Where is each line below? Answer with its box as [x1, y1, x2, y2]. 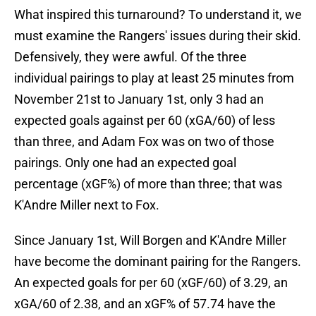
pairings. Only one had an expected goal [14, 155, 236, 171]
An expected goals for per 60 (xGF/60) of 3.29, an [14, 275, 288, 291]
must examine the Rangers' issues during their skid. [14, 28, 301, 44]
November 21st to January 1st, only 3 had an [14, 92, 264, 107]
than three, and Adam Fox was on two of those [14, 134, 274, 150]
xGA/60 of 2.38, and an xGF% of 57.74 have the [14, 296, 276, 312]
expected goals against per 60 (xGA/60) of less [14, 113, 275, 128]
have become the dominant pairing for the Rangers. [14, 254, 301, 269]
